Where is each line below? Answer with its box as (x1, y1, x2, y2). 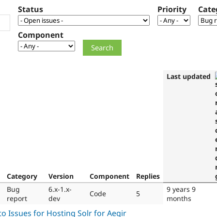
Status (18, 4, 43, 15)
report (7, 193, 27, 203)
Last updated (167, 71, 211, 81)
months (167, 193, 191, 203)
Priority (157, 4, 186, 15)
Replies (136, 171, 160, 181)
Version (48, 171, 74, 181)
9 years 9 (167, 184, 196, 194)
